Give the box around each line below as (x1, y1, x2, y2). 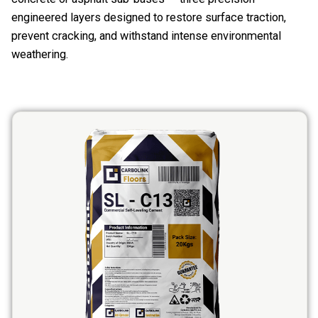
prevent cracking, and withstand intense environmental (11, 29, 281, 43)
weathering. (11, 48, 68, 62)
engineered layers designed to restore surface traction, (11, 11, 286, 25)
